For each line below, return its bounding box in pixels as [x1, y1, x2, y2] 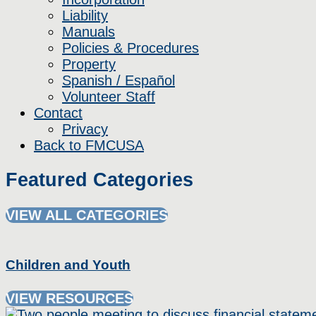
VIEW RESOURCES [6, 291, 133, 307]
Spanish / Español [62, 73, 175, 88]
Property [62, 56, 116, 72]
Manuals [62, 24, 115, 39]
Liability [62, 8, 108, 23]
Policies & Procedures [62, 40, 199, 56]
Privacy [62, 121, 108, 137]
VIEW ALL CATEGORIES [6, 207, 168, 223]
